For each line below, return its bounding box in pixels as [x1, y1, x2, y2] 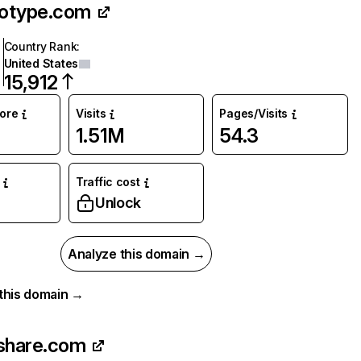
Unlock [94, 194, 141, 211]
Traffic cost [75, 175, 140, 189]
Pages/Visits [219, 106, 288, 120]
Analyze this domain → [68, 246, 205, 262]
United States [3, 56, 78, 70]
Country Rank [3, 39, 77, 53]
